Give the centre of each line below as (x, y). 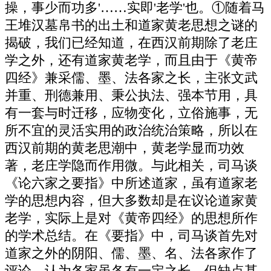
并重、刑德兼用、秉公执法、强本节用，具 (131, 95)
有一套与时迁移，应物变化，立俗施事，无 (131, 113)
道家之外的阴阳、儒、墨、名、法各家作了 (131, 253)
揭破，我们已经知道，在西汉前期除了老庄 (131, 43)
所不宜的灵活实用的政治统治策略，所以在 (131, 130)
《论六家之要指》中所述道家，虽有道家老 (131, 183)
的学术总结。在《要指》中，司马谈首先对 (131, 236)
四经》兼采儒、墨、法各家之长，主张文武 (131, 78)
